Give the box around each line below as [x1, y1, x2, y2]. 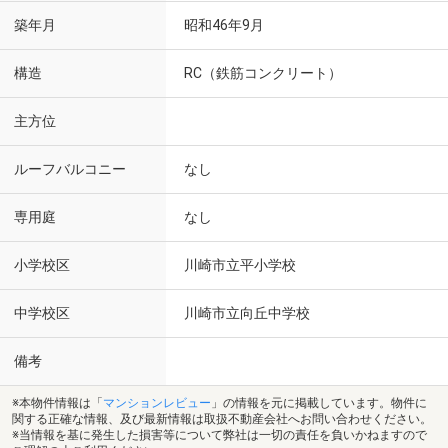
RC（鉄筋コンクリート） [184, 65, 342, 81]
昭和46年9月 [184, 17, 264, 33]
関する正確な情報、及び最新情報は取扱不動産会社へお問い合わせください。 [12, 411, 432, 426]
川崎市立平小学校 [184, 257, 296, 273]
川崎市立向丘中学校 [184, 305, 310, 321]
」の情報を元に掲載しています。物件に [211, 395, 427, 410]
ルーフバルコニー [14, 161, 126, 178]
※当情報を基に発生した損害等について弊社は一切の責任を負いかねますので [12, 427, 427, 442]
